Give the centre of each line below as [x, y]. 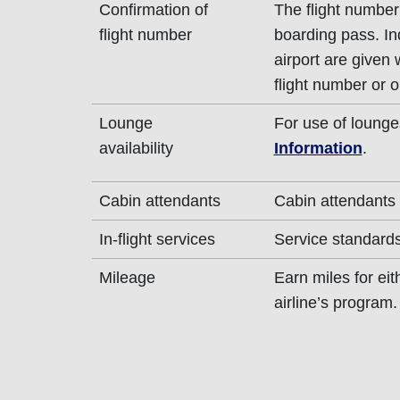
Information [318, 148]
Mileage [127, 278]
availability [136, 148]
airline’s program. [335, 303]
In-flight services [157, 239]
